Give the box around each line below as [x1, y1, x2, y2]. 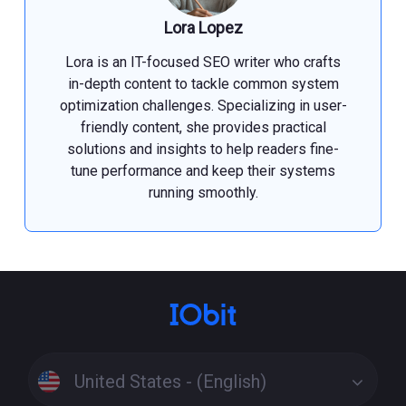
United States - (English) [74, 370, 267, 392]
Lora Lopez [163, 18, 243, 38]
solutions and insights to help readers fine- [67, 140, 339, 159]
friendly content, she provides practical [80, 119, 326, 137]
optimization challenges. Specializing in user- [59, 97, 347, 115]
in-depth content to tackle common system [67, 75, 339, 93]
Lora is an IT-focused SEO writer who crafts [65, 53, 341, 72]
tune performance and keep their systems [71, 162, 335, 180]
